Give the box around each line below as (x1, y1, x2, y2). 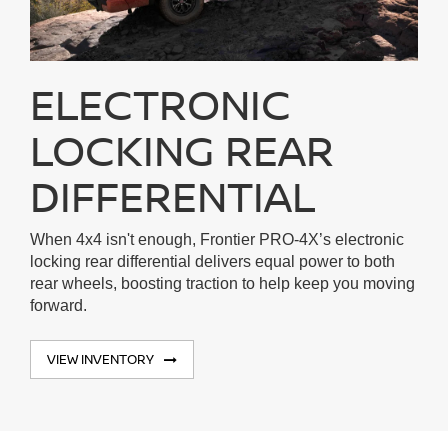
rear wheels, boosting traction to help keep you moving (30, 275, 415, 292)
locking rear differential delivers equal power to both (30, 253, 395, 270)
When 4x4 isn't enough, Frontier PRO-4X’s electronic (30, 231, 404, 248)
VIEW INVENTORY (47, 350, 154, 368)
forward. (30, 297, 87, 314)
